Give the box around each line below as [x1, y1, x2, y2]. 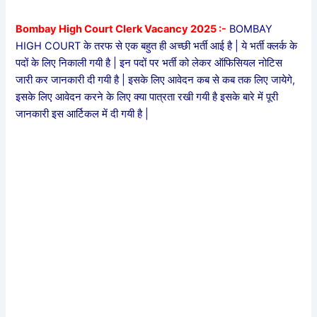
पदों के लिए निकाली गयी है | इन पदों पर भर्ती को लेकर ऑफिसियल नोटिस [16, 57, 283, 70]
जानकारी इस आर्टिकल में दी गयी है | [16, 108, 149, 121]
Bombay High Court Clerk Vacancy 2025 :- [16, 23, 227, 36]
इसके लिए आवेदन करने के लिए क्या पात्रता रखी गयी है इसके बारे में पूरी [16, 91, 279, 104]
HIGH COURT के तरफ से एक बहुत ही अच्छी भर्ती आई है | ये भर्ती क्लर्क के [16, 40, 298, 53]
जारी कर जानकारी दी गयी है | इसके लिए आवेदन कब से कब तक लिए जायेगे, [16, 74, 296, 87]
